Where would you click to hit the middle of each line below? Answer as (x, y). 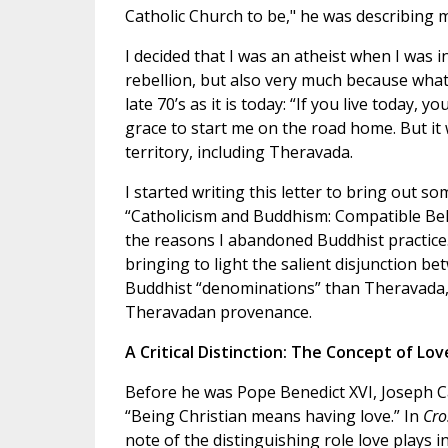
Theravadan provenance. (218, 312)
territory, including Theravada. (238, 152)
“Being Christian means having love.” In (273, 416)
